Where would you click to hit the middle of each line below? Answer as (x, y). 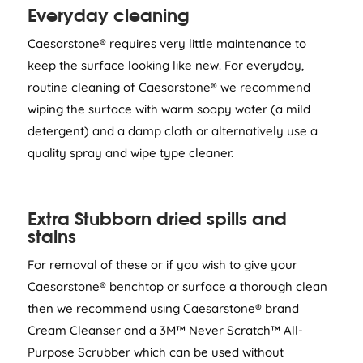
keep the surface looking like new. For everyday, (165, 66)
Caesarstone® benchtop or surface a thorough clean (177, 287)
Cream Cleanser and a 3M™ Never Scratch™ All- (165, 331)
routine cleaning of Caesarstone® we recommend (169, 88)
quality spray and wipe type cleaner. (130, 153)
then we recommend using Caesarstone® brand (163, 309)
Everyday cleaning (108, 15)
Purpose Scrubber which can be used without (155, 352)
